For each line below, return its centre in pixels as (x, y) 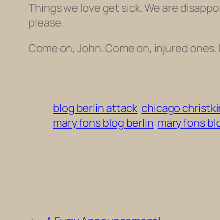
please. (46, 22)
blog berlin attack (96, 108)
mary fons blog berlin (103, 123)
